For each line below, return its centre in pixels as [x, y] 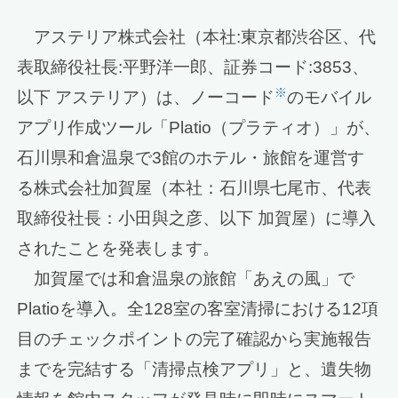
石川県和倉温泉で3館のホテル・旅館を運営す [191, 158]
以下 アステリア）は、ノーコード [146, 98]
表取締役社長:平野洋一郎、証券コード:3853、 [193, 68]
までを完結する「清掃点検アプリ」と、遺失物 [195, 370]
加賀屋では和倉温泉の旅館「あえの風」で [186, 279]
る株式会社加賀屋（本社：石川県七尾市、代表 [195, 188]
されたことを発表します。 [119, 249]
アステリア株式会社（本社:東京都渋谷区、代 [197, 37]
